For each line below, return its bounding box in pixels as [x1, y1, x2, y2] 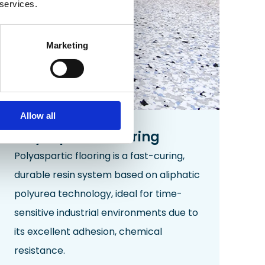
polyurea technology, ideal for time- [14, 187, 183, 201]
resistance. [14, 244, 66, 258]
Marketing [46, 40, 88, 50]
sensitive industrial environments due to [14, 206, 199, 220]
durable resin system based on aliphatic [14, 168, 201, 182]
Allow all [20, 110, 56, 121]
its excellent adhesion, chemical [14, 225, 163, 239]
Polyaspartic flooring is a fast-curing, [14, 149, 185, 163]
